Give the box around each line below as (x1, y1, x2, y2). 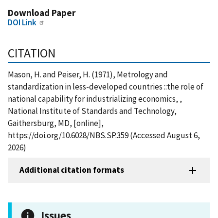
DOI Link (8, 17, 36, 28)
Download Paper (8, 6, 75, 18)
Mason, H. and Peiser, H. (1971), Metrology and (8, 69, 168, 80)
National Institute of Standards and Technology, (8, 105, 177, 116)
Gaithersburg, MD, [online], (8, 117, 104, 128)
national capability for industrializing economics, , (8, 93, 182, 104)
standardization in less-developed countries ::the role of (8, 81, 203, 92)
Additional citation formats (19, 164, 124, 176)
